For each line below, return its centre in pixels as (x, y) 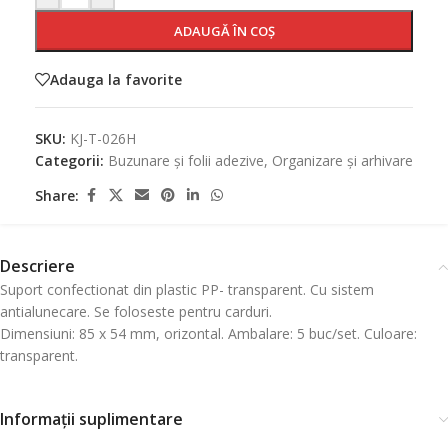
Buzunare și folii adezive (186, 160)
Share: (57, 195)
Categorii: (69, 160)
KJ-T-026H (103, 138)
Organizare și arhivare (342, 160)
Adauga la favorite (116, 79)
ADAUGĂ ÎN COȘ (224, 31)
